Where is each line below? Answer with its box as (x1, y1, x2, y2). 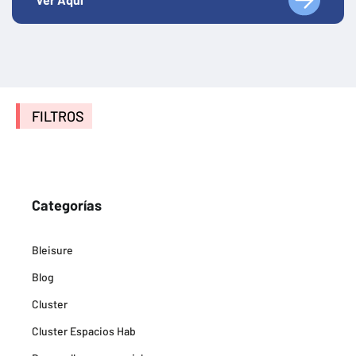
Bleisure (32, 242, 73, 257)
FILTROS (32, 106, 84, 125)
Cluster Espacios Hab (32, 323, 136, 338)
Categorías (32, 195, 102, 214)
